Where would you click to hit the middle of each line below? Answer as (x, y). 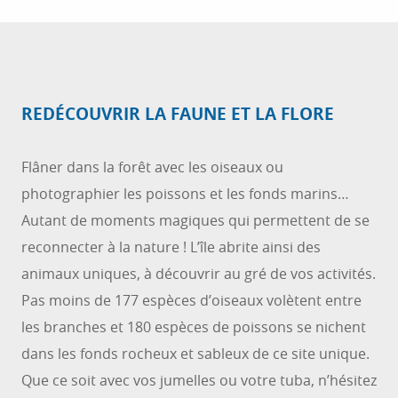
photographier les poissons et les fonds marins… (185, 194)
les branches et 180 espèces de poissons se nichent (194, 327)
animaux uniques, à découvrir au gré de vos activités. (199, 274)
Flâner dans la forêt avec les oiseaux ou (152, 167)
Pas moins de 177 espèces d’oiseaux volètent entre (191, 300)
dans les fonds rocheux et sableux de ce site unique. (195, 354)
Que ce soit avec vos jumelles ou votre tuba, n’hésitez (199, 380)
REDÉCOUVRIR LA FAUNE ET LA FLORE (178, 114)
